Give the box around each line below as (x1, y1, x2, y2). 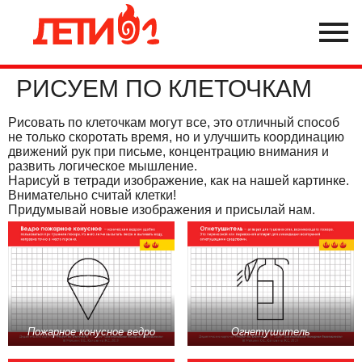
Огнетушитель (231, 326, 310, 339)
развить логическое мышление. (8, 159, 197, 173)
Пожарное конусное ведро (27, 326, 155, 339)
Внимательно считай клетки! (8, 188, 176, 202)
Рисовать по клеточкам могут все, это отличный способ (8, 116, 339, 129)
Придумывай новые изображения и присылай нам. (8, 203, 315, 217)
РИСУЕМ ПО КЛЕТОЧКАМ (16, 75, 312, 102)
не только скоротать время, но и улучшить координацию (8, 130, 344, 144)
